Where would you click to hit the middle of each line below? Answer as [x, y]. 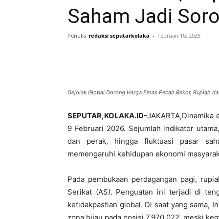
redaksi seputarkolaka [119, 35]
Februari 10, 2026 [179, 35]
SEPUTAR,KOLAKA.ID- [107, 116]
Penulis [77, 35]
